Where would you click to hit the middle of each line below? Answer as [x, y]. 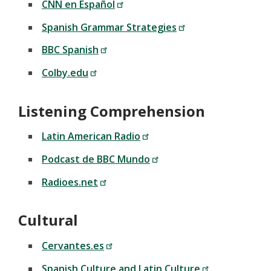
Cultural [48, 220]
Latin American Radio [91, 136]
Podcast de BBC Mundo [96, 159]
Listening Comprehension [112, 111]
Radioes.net [70, 182]
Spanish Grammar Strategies [109, 27]
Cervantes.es [73, 245]
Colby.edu [65, 72]
